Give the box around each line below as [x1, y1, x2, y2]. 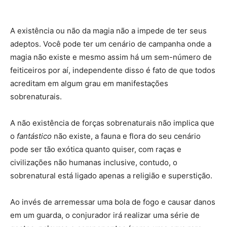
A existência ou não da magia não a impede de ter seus [10, 25, 207, 35]
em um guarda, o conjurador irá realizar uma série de [10, 210, 200, 220]
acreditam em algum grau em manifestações [10, 78, 168, 88]
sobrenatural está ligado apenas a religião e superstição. [10, 170, 212, 180]
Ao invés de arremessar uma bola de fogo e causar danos [10, 197, 215, 207]
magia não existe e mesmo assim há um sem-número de [10, 52, 212, 62]
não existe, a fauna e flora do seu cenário [52, 131, 201, 141]
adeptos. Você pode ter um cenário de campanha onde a [10, 39, 211, 49]
